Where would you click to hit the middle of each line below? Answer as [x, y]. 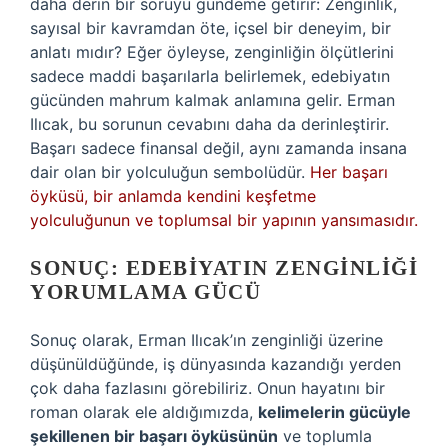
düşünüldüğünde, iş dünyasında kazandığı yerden [215, 364]
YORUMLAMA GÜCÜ [145, 292]
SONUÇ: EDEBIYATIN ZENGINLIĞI [224, 268]
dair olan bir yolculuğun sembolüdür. [170, 172]
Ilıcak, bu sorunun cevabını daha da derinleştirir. [209, 124]
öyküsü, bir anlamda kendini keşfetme [173, 196]
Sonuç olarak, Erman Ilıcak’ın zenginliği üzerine [206, 340]
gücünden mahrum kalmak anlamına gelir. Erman [212, 100]
